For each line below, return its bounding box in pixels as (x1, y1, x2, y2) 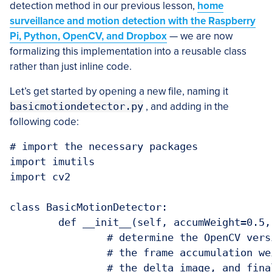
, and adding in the (143, 100, 229, 114)
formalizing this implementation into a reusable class (10, 45, 246, 58)
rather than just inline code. (10, 60, 132, 73)
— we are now (167, 30, 233, 43)
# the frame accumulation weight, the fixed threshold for (10, 246, 107, 259)
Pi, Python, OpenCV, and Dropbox (10, 30, 167, 43)
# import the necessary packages (10, 140, 198, 153)
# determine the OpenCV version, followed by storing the (10, 231, 107, 244)
